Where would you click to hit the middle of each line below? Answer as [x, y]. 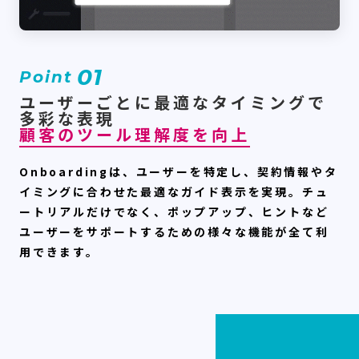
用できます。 [59, 251]
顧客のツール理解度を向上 [135, 134]
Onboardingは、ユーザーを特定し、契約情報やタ [179, 171]
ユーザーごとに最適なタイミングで [173, 102]
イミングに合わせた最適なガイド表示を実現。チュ [174, 191]
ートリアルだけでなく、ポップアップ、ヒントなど [174, 211]
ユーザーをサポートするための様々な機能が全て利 [174, 231]
